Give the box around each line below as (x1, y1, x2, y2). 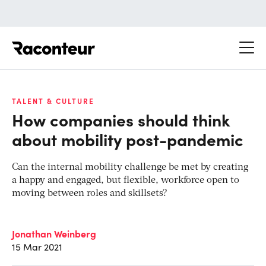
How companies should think (12, 107, 230, 131)
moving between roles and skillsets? (12, 188, 167, 198)
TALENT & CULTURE (12, 96, 94, 106)
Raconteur (95, 35, 140, 47)
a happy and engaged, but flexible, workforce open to (12, 175, 239, 185)
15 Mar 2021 (12, 240, 62, 253)
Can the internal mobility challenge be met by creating (12, 162, 249, 172)
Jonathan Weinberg (12, 226, 96, 240)
